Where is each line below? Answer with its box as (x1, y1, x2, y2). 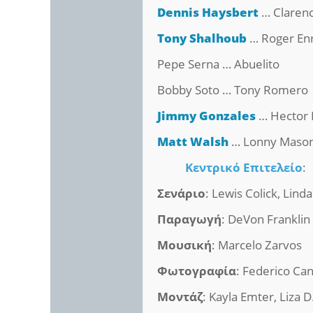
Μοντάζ (157, 289, 203, 305)
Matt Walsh (157, 133, 229, 150)
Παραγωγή (157, 211, 222, 228)
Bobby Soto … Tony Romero (157, 82, 309, 99)
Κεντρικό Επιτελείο (185, 159, 303, 176)
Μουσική (157, 237, 212, 254)
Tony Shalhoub (157, 30, 247, 47)
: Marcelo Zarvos (212, 237, 303, 254)
